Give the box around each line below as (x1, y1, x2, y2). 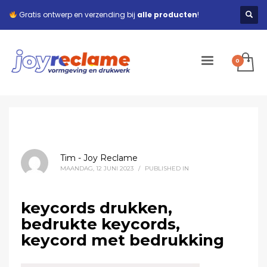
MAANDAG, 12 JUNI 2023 (60, 164, 133, 172)
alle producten (136, 10, 197, 20)
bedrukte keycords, (21, 215, 180, 234)
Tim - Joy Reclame (60, 153, 138, 163)
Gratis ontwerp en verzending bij (17, 10, 137, 20)
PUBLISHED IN (145, 164, 189, 172)
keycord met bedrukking (21, 231, 224, 250)
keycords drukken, (21, 198, 172, 218)
